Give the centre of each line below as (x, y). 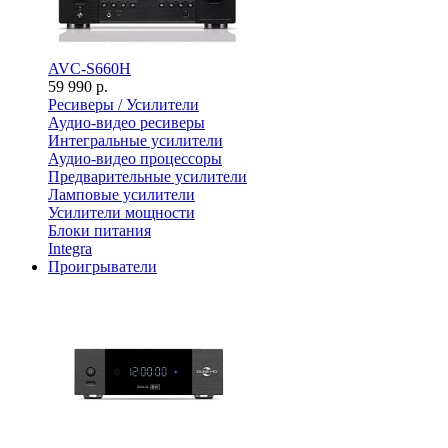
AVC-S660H (89, 68)
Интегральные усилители (135, 140)
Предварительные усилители (147, 176)
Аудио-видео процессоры (135, 158)
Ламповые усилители (121, 194)
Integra (70, 248)
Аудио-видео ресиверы (126, 122)
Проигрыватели (102, 266)
